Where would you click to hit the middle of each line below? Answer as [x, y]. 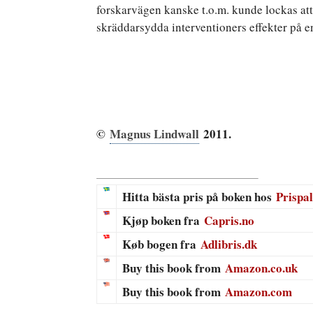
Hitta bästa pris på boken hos [199, 197]
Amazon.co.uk [261, 268]
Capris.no [229, 220]
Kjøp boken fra [163, 220]
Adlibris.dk [229, 244]
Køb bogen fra [161, 244]
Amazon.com [259, 292]
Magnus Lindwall [154, 133]
